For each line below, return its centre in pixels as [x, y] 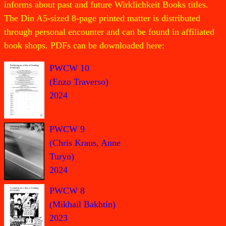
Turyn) [62, 157]
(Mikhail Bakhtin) [82, 204]
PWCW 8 [67, 190]
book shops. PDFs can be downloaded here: [84, 45]
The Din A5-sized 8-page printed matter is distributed [102, 18]
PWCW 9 [67, 129]
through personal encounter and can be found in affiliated [109, 32]
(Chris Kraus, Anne [85, 143]
